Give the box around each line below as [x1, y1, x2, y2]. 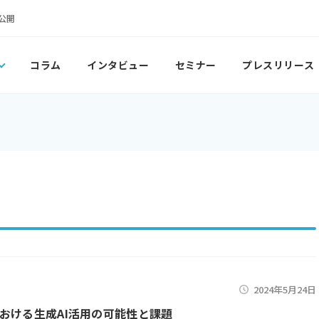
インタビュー [86, 58, 150, 72]
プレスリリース [241, 58, 315, 72]
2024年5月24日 [253, 283, 316, 296]
